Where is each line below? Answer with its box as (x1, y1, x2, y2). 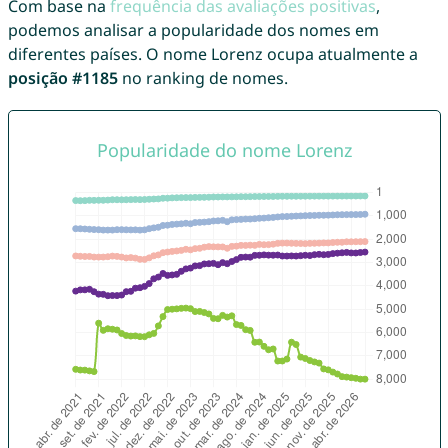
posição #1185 (7, 67, 118, 90)
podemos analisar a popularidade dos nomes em (7, 19, 379, 42)
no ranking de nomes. (117, 67, 288, 90)
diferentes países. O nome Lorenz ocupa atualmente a (7, 43, 418, 66)
